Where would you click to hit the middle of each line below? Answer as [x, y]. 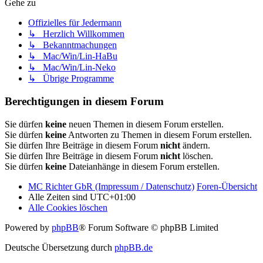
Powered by [28, 227]
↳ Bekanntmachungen [73, 45]
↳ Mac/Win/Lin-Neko [72, 68]
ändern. [195, 145]
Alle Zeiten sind [59, 197]
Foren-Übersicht [227, 186]
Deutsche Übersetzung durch [60, 247]
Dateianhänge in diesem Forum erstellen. [143, 166]
